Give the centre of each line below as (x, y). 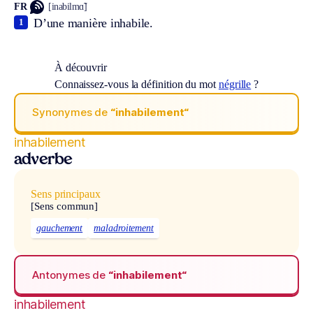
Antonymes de (71, 275)
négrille (235, 84)
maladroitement (124, 228)
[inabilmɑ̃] (68, 7)
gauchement (60, 228)
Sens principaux (66, 194)
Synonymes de (72, 112)
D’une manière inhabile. (93, 23)
